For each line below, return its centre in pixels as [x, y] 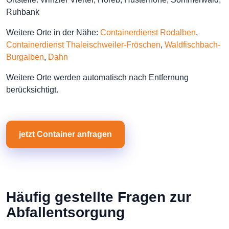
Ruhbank [23, 12]
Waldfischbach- [192, 45]
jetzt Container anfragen [65, 134]
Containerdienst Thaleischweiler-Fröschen [83, 45]
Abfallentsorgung [65, 212]
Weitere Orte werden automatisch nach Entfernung [97, 77]
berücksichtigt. [32, 90]
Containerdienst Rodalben [148, 32]
